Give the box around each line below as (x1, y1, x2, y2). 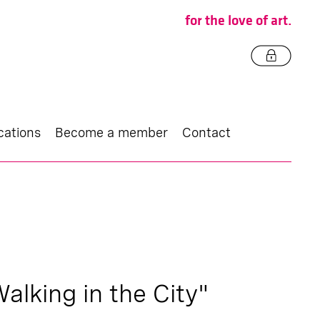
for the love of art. (185, 12, 291, 29)
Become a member (55, 125, 168, 140)
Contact (182, 125, 231, 140)
